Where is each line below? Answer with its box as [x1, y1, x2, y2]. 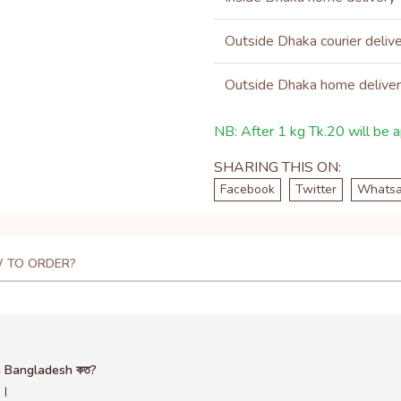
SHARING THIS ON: [214, 158, 341, 177]
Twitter [295, 181, 337, 198]
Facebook [220, 181, 275, 198]
